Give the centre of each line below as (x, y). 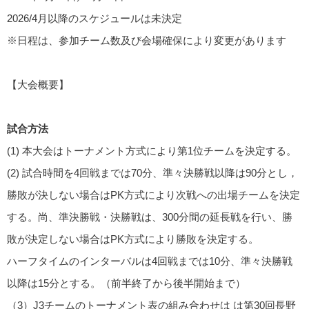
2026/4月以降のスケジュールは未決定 (94, 18)
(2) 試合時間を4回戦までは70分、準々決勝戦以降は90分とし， (152, 173)
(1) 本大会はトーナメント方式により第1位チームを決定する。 (152, 151)
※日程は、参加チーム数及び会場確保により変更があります (147, 40)
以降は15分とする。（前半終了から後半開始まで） (126, 283)
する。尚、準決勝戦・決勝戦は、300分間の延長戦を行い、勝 (150, 217)
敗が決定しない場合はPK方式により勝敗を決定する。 (133, 239)
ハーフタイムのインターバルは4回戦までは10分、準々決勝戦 (150, 261)
